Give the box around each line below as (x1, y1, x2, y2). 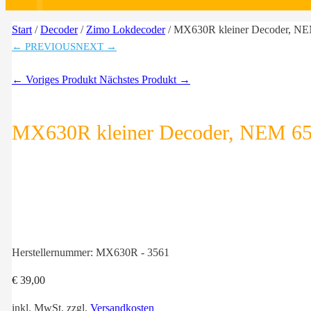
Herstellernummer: (12, 246, 96, 259)
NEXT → (76, 41, 117, 52)
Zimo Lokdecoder (86, 24, 165, 35)
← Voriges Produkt (12, 74, 99, 85)
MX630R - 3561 (96, 246, 169, 259)
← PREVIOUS (12, 41, 76, 52)
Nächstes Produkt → (99, 74, 190, 85)
